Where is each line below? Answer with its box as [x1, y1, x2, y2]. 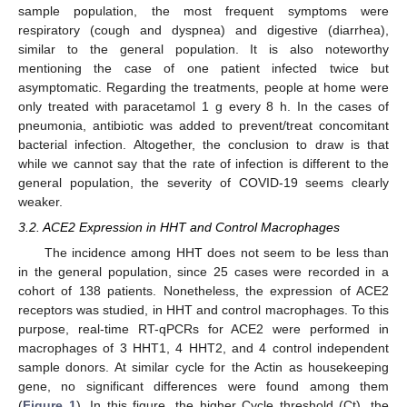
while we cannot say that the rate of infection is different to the [18, 155, 389, 171]
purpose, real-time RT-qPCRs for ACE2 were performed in [18, 322, 389, 337]
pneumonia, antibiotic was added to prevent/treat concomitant [18, 117, 389, 133]
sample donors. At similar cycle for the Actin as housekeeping [18, 360, 389, 375]
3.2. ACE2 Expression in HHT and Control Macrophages [18, 220, 340, 235]
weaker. [18, 194, 63, 209]
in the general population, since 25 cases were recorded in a [18, 264, 389, 280]
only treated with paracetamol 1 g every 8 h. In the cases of [18, 98, 389, 114]
